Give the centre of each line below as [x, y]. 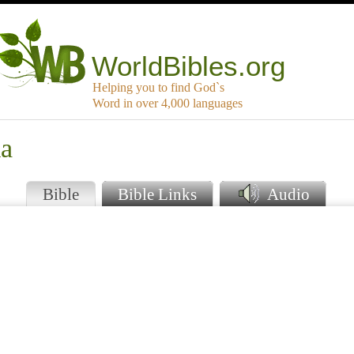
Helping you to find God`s [158, 88]
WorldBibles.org [189, 66]
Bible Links [157, 194]
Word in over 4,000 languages [168, 104]
